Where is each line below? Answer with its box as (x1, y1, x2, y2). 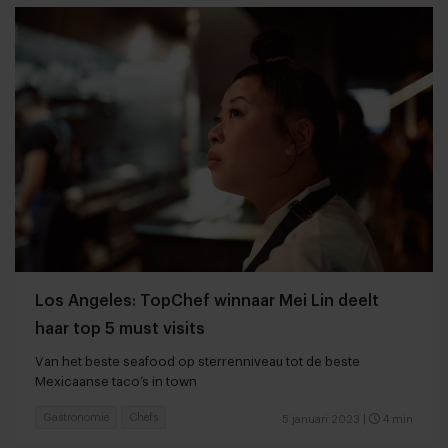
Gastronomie (43, 411, 109, 423)
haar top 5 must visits (35, 320, 205, 337)
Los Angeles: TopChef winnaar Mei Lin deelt (35, 292, 379, 309)
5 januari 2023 (282, 413, 360, 425)
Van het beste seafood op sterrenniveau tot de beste (35, 354, 360, 368)
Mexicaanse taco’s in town (35, 374, 197, 388)
